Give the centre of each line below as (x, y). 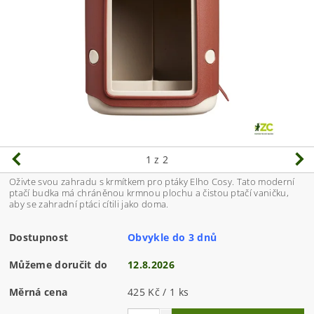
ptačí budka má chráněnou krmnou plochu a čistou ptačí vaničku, (149, 193)
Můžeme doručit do (59, 265)
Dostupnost (39, 238)
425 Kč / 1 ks (158, 292)
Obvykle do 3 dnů (172, 238)
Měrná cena (39, 292)
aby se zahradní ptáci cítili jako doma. (89, 204)
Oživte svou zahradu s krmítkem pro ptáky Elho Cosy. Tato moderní (152, 182)
